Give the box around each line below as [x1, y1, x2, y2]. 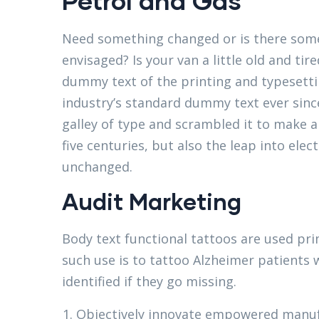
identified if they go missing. [62, 273, 236, 291]
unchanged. [62, 158, 132, 176]
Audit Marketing [62, 187, 241, 216]
